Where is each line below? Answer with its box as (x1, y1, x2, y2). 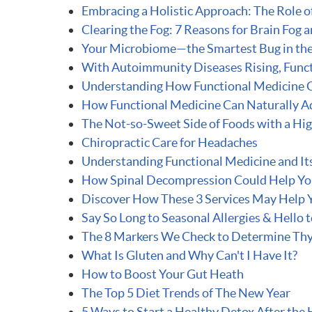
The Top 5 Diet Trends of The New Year (81, 286, 290, 300)
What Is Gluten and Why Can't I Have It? (81, 248, 297, 263)
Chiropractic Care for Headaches (81, 135, 258, 150)
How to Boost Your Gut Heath (81, 267, 244, 281)
